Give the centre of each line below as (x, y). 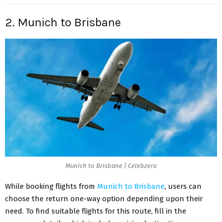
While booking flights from (51, 186)
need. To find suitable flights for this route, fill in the (96, 211)
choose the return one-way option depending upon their (104, 198)
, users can (183, 186)
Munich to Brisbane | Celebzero (111, 166)
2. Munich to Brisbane (63, 23)
